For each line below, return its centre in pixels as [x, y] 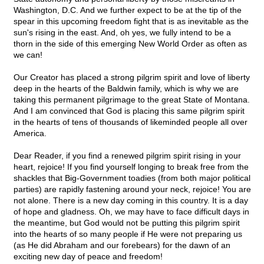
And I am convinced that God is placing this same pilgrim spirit [129, 111]
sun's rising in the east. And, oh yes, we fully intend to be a [122, 33]
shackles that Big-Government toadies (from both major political [132, 178]
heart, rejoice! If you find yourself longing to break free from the [131, 167]
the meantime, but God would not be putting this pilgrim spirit [127, 223]
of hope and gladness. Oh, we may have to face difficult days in [131, 212]
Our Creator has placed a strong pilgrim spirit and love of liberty [132, 77]
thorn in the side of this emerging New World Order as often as [130, 44]
